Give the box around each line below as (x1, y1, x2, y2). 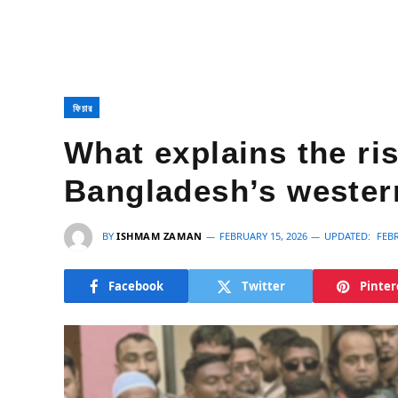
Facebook (107, 277, 163, 294)
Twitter (241, 277, 285, 294)
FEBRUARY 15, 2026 (219, 228, 307, 243)
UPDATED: (323, 228, 370, 243)
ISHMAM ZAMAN (116, 228, 203, 243)
